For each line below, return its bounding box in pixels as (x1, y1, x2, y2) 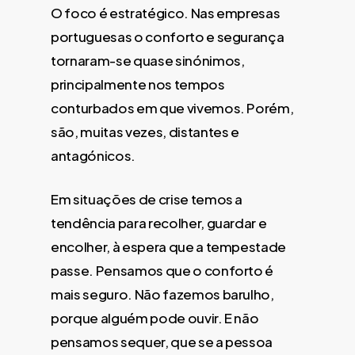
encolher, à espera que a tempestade (51, 238, 287, 256)
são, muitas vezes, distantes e (51, 122, 239, 140)
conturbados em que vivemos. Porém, (51, 98, 294, 116)
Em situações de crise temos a (51, 190, 243, 208)
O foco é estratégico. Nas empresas (51, 3, 281, 21)
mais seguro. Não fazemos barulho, (51, 285, 274, 303)
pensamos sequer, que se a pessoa (51, 333, 273, 351)
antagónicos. (51, 146, 136, 164)
